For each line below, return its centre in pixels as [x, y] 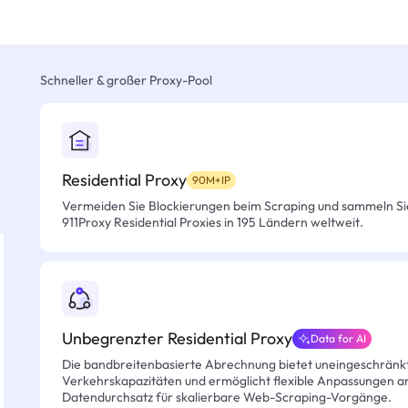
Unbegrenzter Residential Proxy [177, 338]
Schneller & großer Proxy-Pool [126, 80]
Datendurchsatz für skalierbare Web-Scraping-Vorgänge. [227, 397]
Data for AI [338, 338]
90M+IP [211, 180]
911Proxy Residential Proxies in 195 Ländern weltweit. [213, 222]
